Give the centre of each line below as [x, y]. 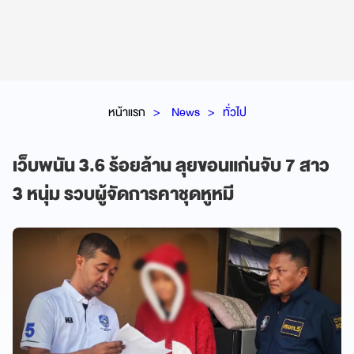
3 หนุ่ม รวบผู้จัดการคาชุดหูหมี [123, 194]
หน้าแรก [126, 112]
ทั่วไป [234, 112]
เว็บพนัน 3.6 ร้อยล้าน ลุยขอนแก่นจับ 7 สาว [171, 166]
